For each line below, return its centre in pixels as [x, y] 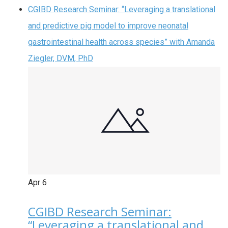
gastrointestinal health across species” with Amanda [121, 42]
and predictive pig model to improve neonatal [108, 25]
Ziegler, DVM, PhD [61, 58]
